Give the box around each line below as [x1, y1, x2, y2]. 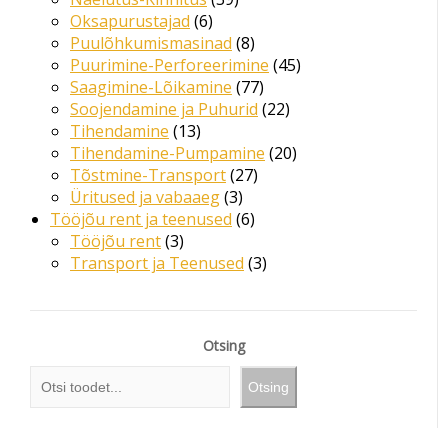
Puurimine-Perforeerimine [70, 54, 269, 77]
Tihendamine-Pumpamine [70, 142, 265, 165]
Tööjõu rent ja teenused [50, 208, 232, 231]
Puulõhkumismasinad [70, 32, 232, 55]
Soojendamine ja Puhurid [70, 98, 258, 121]
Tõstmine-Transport [70, 164, 226, 187]
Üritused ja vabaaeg [70, 186, 220, 209]
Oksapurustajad [70, 10, 190, 33]
